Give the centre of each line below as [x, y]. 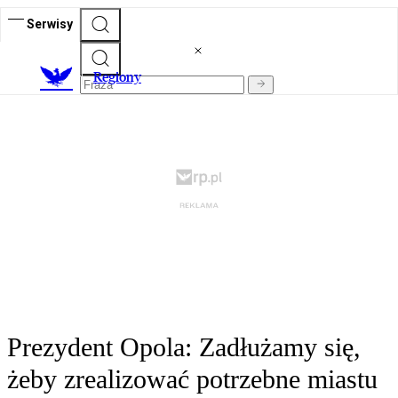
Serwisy [50, 24]
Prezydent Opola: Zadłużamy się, [184, 347]
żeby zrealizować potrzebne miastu [192, 379]
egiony [122, 77]
